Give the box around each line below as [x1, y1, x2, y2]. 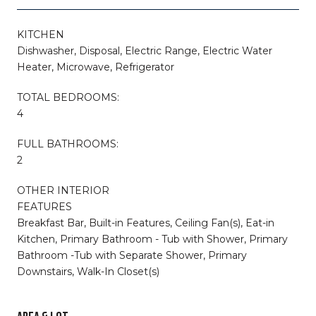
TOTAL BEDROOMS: [17, 90, 119, 104]
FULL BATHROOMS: [17, 137, 119, 150]
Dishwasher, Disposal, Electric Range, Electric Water [17, 44, 272, 57]
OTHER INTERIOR [17, 183, 109, 197]
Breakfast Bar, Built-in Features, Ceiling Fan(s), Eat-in [17, 216, 274, 229]
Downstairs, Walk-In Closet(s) [17, 265, 159, 278]
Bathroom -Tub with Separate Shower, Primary [17, 248, 247, 262]
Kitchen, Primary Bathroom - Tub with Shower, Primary [17, 232, 288, 245]
